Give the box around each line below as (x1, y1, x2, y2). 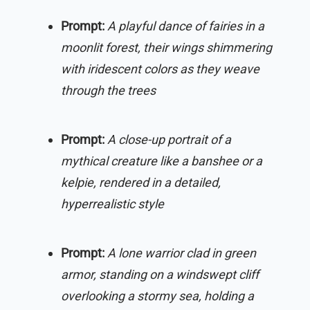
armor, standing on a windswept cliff (61, 267, 259, 282)
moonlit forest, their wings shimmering (61, 40, 272, 55)
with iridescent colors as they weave (61, 62, 259, 77)
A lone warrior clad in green (107, 246, 256, 261)
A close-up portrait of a (107, 132, 231, 147)
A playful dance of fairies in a (107, 19, 264, 34)
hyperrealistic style (61, 197, 164, 212)
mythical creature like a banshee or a (61, 154, 262, 169)
